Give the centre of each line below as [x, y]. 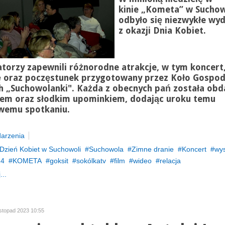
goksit [59, 161]
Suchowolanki [39, 88]
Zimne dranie [152, 149]
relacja [170, 161]
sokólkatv [91, 161]
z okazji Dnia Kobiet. [162, 31]
